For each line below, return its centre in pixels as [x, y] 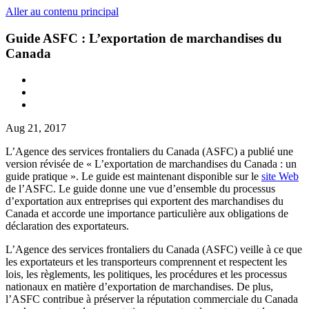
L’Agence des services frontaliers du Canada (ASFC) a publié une [149, 152]
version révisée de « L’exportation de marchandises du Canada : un [151, 164]
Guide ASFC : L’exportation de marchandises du [144, 38]
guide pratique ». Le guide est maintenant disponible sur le [133, 177]
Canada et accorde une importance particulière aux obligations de [147, 214]
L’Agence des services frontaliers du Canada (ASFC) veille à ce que [154, 250]
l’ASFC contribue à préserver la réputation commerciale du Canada [152, 299]
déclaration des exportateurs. [67, 226]
